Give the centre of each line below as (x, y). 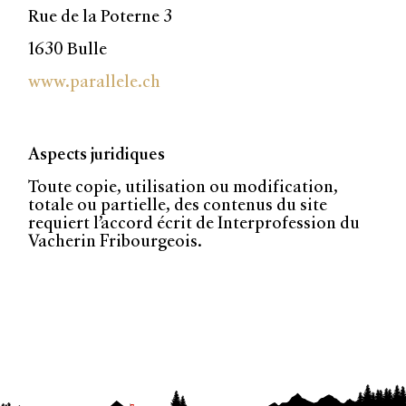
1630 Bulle (68, 49)
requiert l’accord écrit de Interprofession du (194, 223)
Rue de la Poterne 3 (101, 16)
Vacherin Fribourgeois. (116, 241)
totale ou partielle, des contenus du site (178, 205)
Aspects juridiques (97, 154)
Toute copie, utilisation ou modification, (184, 187)
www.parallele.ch (95, 82)
